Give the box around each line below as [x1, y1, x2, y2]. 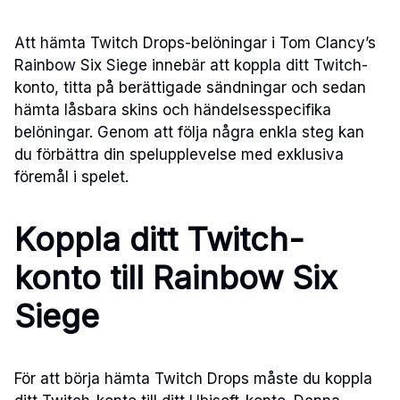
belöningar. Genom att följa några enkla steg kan [14, 123, 364, 142]
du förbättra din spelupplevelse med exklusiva [14, 146, 344, 164]
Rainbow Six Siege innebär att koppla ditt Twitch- [14, 56, 368, 75]
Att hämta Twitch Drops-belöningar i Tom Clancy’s [14, 34, 376, 53]
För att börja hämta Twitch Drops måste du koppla [14, 370, 372, 388]
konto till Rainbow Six [14, 258, 337, 298]
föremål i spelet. [14, 168, 129, 187]
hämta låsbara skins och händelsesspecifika [14, 101, 331, 120]
